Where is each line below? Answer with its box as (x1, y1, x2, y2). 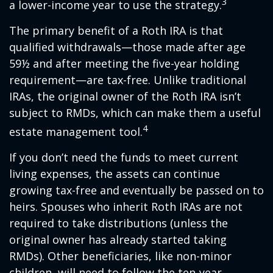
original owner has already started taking (9, 232, 227, 247)
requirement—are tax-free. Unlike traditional (9, 73, 246, 88)
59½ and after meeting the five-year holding (9, 56, 239, 71)
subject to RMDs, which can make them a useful (9, 105, 261, 121)
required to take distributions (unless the (9, 216, 228, 231)
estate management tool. (9, 124, 143, 140)
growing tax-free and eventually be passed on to (9, 183, 264, 198)
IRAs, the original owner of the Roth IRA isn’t (9, 89, 241, 104)
